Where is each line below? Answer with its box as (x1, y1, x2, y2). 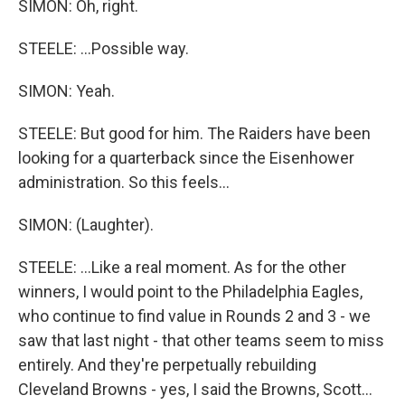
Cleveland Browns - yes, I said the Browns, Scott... (18, 380, 372, 399)
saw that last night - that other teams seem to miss (18, 331, 384, 350)
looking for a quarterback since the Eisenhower (18, 148, 354, 167)
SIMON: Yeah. (18, 81, 115, 100)
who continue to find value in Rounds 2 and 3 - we (18, 306, 371, 325)
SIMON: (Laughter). (18, 215, 154, 234)
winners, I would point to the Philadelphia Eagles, (18, 282, 363, 301)
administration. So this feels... (18, 173, 230, 192)
